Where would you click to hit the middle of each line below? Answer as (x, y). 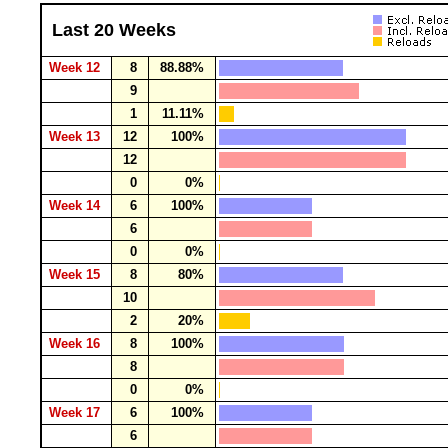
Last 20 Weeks (114, 30)
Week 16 (76, 343)
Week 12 (76, 67)
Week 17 (76, 412)
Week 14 (76, 205)
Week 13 (76, 136)
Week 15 (76, 274)
